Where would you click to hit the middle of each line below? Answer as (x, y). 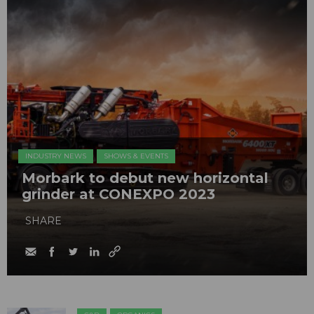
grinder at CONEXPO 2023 (118, 194)
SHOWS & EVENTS (136, 156)
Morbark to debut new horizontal (145, 178)
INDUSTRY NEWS (56, 156)
